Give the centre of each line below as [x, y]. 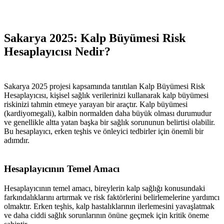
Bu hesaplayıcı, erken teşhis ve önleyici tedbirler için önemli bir [104, 131]
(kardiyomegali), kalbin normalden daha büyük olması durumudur [108, 113]
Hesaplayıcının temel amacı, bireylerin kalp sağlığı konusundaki [104, 188]
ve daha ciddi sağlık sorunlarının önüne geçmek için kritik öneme [106, 215]
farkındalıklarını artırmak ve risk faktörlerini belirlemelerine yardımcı [112, 197]
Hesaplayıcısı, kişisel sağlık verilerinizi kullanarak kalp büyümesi [106, 95]
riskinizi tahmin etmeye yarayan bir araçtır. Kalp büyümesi [96, 104]
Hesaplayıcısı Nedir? [57, 52]
